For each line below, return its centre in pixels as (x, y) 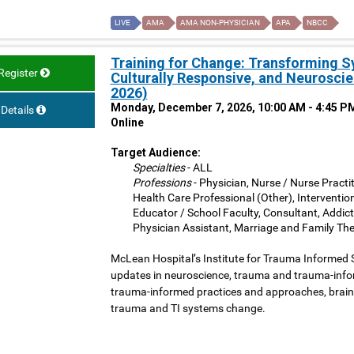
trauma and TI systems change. (188, 309)
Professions (162, 183)
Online (127, 123)
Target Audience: (155, 153)
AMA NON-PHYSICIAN (220, 23)
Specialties (158, 168)
